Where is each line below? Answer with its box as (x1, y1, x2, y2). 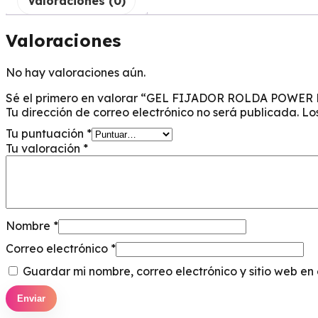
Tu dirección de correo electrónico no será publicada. (6, 104, 299, 119)
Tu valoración (6, 141, 83, 155)
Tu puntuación (6, 126, 87, 141)
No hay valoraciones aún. (6, 65, 146, 79)
